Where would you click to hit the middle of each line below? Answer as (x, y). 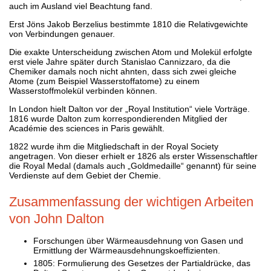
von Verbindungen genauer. (62, 34)
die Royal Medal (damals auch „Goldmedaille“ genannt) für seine (133, 165)
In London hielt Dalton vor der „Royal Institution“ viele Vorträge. (129, 109)
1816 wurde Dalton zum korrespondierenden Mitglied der (118, 118)
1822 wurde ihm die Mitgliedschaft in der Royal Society (114, 146)
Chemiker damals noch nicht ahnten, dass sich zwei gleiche (123, 71)
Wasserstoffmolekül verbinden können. (83, 90)
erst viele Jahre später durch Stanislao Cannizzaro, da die (120, 61)
